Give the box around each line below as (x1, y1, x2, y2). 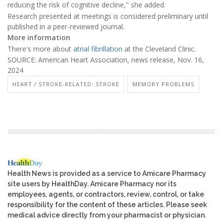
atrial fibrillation (73, 44, 122, 54)
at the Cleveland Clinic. (122, 44, 196, 54)
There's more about (7, 44, 73, 54)
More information (7, 33, 70, 43)
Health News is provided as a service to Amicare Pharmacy (7, 169, 206, 177)
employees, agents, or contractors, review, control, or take (7, 190, 204, 198)
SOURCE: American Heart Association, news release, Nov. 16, (7, 55, 204, 64)
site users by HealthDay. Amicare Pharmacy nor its (7, 179, 176, 188)
